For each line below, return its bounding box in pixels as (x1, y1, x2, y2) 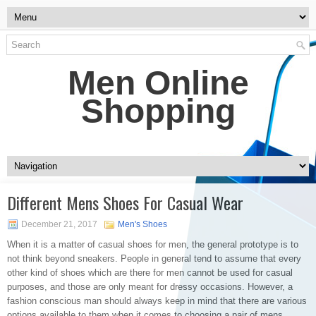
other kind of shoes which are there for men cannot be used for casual (7, 267, 293, 278)
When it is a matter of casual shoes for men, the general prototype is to (7, 239, 298, 250)
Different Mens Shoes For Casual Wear (7, 190, 243, 215)
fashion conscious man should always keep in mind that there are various (7, 296, 307, 306)
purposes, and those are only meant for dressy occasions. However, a (7, 281, 293, 292)
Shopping (80, 92, 236, 130)
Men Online (67, 64, 249, 102)
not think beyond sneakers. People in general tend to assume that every (7, 253, 301, 264)
